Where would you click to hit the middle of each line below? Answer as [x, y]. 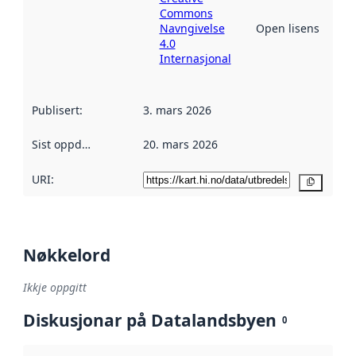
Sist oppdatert [86, 145]
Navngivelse [192, 29]
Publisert [55, 110]
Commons [186, 14]
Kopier [331, 182]
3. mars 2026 [177, 110]
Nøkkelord [67, 255]
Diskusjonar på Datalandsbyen [150, 320]
